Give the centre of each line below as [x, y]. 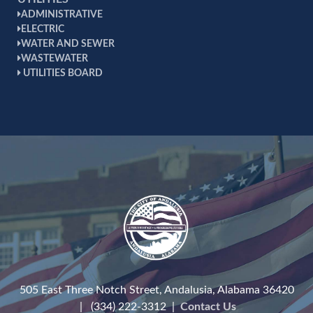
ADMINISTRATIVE [62, 15]
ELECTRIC [43, 29]
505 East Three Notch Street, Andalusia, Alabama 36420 [156, 290]
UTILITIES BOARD [62, 73]
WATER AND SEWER [68, 44]
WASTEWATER [54, 59]
